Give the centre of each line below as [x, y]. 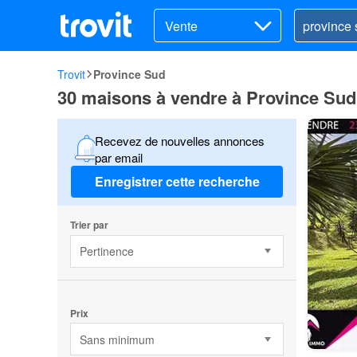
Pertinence [106, 251]
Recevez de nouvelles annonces [179, 140]
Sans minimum [117, 339]
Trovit [71, 74]
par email [118, 157]
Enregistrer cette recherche [177, 182]
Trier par [89, 224]
